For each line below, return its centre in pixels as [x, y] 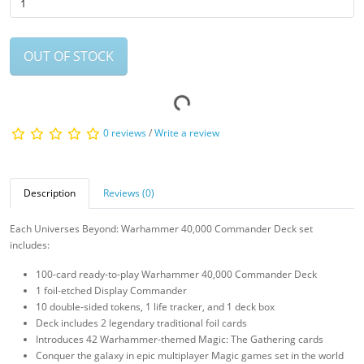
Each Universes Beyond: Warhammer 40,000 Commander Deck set [161, 229]
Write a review [187, 133]
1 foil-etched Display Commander [111, 291]
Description [50, 193]
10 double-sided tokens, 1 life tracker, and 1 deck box [155, 307]
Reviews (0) [129, 193]
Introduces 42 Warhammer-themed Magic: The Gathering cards [180, 340]
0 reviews [125, 133]
